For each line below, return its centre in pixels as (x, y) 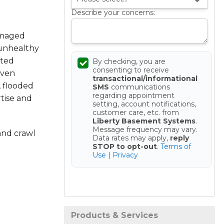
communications (139, 87)
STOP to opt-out (124, 147)
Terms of (175, 147)
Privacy (125, 155)
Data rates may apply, (131, 138)
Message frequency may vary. (145, 130)
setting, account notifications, (144, 104)
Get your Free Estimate (139, 177)
